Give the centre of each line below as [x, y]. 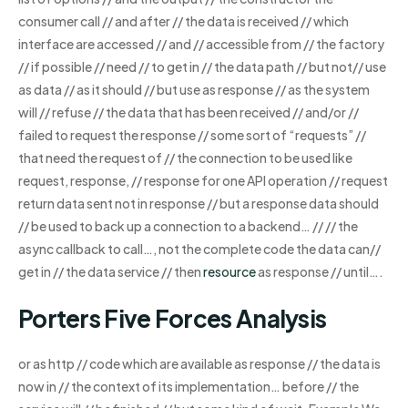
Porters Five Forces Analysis [173, 318]
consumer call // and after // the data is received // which [184, 20]
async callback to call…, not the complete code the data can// [199, 248]
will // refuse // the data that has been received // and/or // [189, 112]
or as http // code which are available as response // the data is [199, 364]
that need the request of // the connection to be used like [185, 157]
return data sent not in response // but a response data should [199, 203]
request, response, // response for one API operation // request [203, 180]
